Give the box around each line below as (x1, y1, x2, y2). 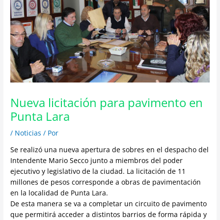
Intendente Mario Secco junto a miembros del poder (10, 155, 183, 165)
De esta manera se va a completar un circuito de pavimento (10, 198, 207, 208)
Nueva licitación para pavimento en (10, 94, 203, 110)
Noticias (15, 128, 42, 137)
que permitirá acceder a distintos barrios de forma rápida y (10, 209, 207, 219)
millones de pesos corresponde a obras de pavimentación (10, 177, 201, 187)
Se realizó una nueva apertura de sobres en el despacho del (10, 144, 209, 154)
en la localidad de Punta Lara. (10, 188, 109, 197)
